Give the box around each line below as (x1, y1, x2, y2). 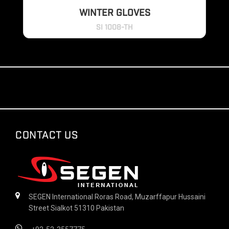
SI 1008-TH (96, 24, 133, 31)
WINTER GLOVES (79, 9, 150, 18)
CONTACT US (15, 130, 78, 141)
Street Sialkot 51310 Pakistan (29, 204, 124, 212)
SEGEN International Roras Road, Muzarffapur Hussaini (29, 193, 205, 201)
